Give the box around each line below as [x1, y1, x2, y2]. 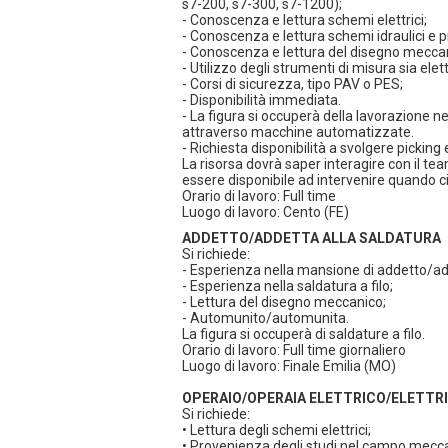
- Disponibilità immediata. [182, 92, 341, 108]
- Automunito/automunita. [182, 310, 349, 326]
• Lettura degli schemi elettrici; [182, 422, 371, 438]
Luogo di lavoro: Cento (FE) [182, 204, 349, 220]
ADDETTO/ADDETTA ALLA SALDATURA [182, 230, 441, 246]
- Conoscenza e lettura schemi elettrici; [182, 12, 427, 28]
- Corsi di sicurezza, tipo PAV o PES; [182, 76, 403, 92]
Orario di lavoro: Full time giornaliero [182, 342, 406, 358]
